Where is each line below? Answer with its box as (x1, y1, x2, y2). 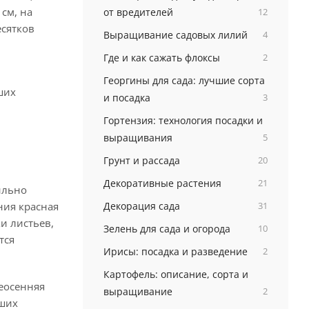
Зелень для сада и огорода (103, 222, 230, 235)
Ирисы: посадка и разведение (103, 245, 248, 258)
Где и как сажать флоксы (103, 51, 220, 64)
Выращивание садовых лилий (103, 28, 248, 41)
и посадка (103, 91, 150, 104)
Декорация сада (103, 199, 180, 212)
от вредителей (103, 6, 173, 19)
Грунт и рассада (103, 154, 180, 167)
